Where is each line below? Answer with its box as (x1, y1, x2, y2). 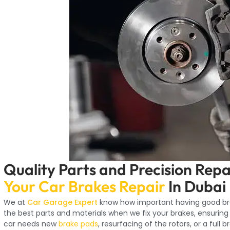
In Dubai (168, 176, 226, 196)
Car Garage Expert (27, 197, 98, 208)
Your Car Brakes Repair (4, 176, 166, 196)
